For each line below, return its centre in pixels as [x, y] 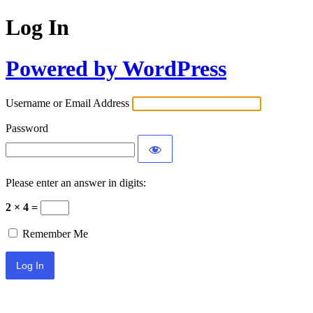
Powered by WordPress [116, 68]
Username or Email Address [67, 103]
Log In [37, 28]
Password [27, 129]
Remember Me [55, 234]
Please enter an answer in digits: [76, 183]
